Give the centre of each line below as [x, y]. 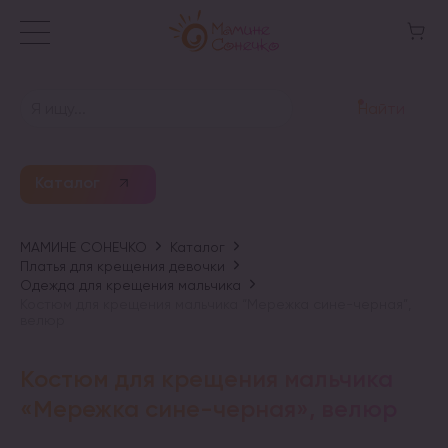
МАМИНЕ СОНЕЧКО [83, 247]
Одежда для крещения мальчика [130, 285]
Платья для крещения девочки [122, 266]
